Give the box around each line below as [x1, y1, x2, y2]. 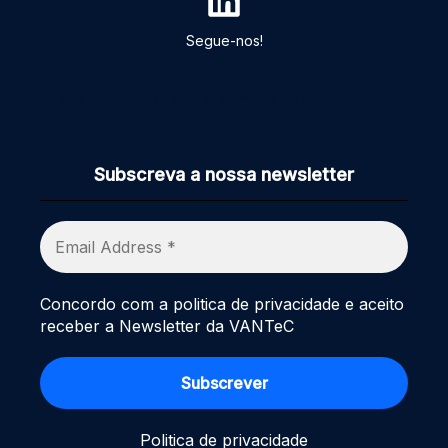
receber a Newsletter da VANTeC [40, 316, 294, 336]
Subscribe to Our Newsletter [30, 85, 336, 114]
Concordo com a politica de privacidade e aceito [40, 294, 404, 314]
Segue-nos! [185, 31, 263, 49]
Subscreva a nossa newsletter [94, 164, 354, 186]
